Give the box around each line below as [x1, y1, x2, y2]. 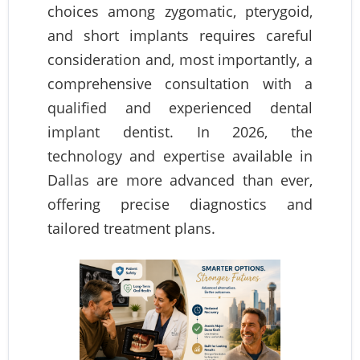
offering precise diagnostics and [47, 194, 313, 215]
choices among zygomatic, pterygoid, [47, 2, 313, 22]
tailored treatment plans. [47, 219, 215, 239]
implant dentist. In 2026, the [47, 122, 313, 142]
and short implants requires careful [47, 26, 313, 46]
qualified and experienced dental [47, 98, 313, 118]
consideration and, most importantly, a [47, 50, 313, 70]
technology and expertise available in [47, 146, 313, 166]
